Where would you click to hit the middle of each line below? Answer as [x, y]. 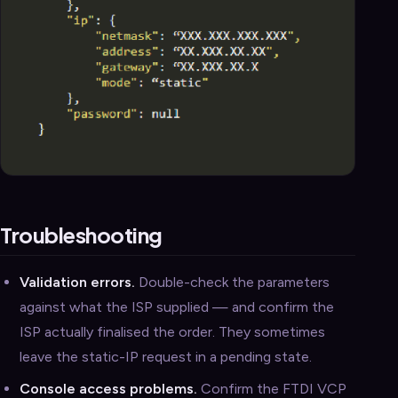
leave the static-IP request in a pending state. [166, 356]
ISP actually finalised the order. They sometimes [172, 331]
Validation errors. [77, 282]
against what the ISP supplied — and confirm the [177, 306]
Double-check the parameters [232, 282]
